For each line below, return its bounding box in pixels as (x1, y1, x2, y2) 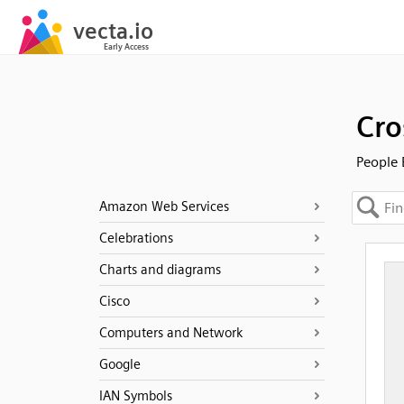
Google (98, 356, 141, 372)
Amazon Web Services (98, 198, 229, 215)
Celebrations (98, 230, 173, 246)
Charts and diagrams (98, 262, 221, 278)
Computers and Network (98, 325, 243, 341)
